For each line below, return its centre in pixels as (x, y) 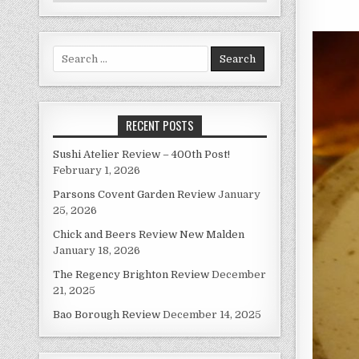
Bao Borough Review (107, 315)
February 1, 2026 (97, 170)
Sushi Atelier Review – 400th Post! (142, 154)
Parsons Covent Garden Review (135, 194)
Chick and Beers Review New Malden (149, 234)
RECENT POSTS (160, 125)
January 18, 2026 (97, 250)
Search (71, 52)
